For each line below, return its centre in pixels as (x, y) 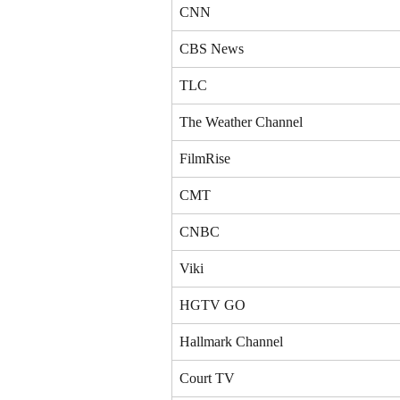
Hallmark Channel (231, 341)
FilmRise (205, 158)
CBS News (212, 48)
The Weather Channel (241, 121)
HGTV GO (212, 304)
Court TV (207, 378)
